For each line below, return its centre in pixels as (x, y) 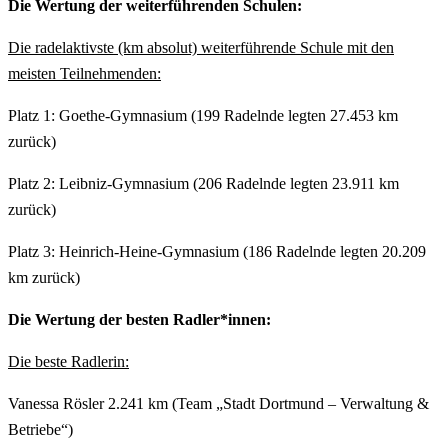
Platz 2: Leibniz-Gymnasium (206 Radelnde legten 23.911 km (203, 183)
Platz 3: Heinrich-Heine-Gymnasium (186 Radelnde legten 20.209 (217, 251)
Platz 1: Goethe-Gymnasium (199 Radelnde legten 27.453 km (203, 115)
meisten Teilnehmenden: (84, 73)
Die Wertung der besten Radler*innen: (139, 319)
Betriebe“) (40, 429)
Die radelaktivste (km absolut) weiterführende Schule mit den (201, 47)
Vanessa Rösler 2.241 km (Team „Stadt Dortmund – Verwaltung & (218, 403)
